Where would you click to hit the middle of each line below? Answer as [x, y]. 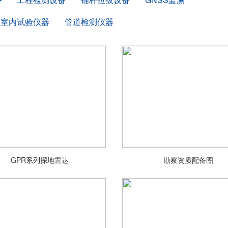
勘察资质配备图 [189, 160]
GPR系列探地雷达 [39, 160]
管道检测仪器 [89, 22]
